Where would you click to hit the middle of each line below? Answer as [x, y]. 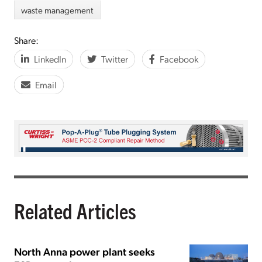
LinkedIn [50, 58]
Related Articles [75, 211]
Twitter [115, 58]
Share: [26, 40]
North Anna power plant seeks [85, 251]
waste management [57, 10]
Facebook [179, 58]
